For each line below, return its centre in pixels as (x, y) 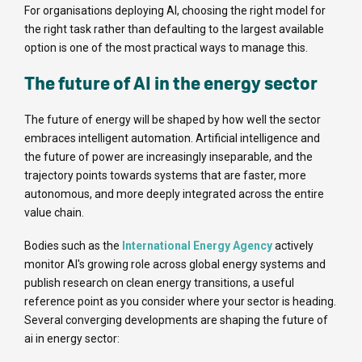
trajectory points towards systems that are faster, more (165, 176)
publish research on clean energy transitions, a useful (159, 283)
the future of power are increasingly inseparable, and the (168, 157)
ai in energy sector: (72, 339)
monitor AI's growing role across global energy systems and (175, 265)
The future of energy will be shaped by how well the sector (173, 120)
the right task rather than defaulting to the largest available (174, 29)
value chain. (54, 213)
